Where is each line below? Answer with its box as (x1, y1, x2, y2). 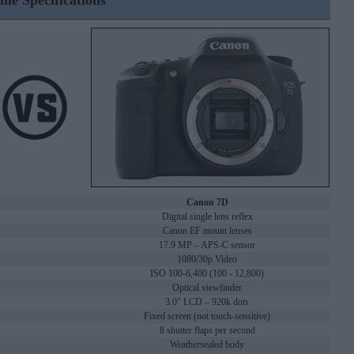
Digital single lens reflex (161, 211, 253, 223)
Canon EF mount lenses (162, 225, 252, 237)
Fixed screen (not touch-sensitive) (144, 311, 270, 322)
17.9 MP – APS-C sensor (159, 239, 255, 251)
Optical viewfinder (172, 282, 242, 294)
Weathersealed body (170, 339, 244, 351)
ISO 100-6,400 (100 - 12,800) (150, 268, 264, 280)
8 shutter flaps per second (159, 325, 255, 337)
